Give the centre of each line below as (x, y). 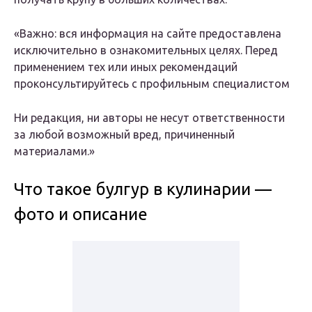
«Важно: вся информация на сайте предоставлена (148, 34)
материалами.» (54, 151)
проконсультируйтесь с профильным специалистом (152, 84)
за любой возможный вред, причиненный (124, 135)
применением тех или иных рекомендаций (126, 67)
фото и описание (81, 214)
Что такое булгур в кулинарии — (143, 189)
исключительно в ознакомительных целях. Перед (146, 50)
